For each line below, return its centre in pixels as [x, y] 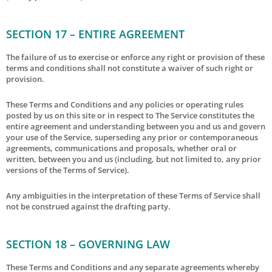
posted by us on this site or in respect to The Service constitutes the [130, 115]
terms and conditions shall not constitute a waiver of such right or [130, 68]
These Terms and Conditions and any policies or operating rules [125, 104]
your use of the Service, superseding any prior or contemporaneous [132, 137]
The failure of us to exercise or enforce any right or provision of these [135, 57]
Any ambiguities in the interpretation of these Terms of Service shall [133, 195]
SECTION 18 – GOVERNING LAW [88, 244]
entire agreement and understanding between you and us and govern [136, 126]
